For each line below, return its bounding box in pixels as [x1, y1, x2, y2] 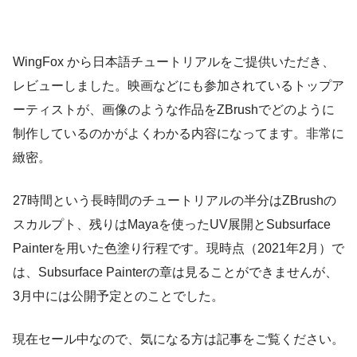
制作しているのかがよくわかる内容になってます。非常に [13, 126, 344, 140]
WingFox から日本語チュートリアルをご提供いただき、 [13, 54, 335, 69]
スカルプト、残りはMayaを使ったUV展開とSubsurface [13, 217, 331, 231]
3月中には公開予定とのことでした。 [13, 288, 224, 303]
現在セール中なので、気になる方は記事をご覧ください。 [13, 331, 344, 346]
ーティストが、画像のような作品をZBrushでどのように [13, 102, 335, 116]
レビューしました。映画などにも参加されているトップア [13, 78, 344, 92]
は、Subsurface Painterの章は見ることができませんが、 [13, 265, 338, 279]
